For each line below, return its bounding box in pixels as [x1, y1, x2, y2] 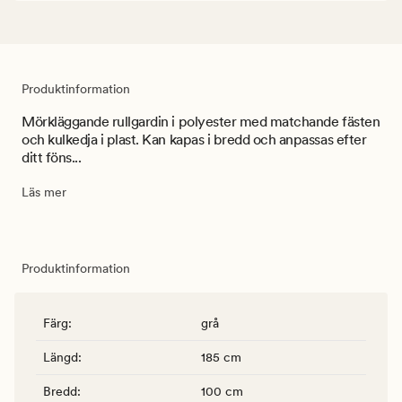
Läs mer [22, 184, 66, 199]
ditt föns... [22, 148, 82, 166]
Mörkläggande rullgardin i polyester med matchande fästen [22, 112, 380, 130]
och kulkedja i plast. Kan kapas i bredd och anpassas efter [22, 130, 367, 148]
